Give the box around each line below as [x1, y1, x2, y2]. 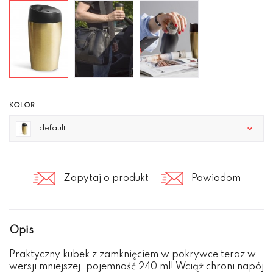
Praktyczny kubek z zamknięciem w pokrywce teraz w [9, 250, 256, 260]
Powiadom [191, 174, 241, 184]
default [37, 124, 66, 133]
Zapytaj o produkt [63, 174, 149, 184]
